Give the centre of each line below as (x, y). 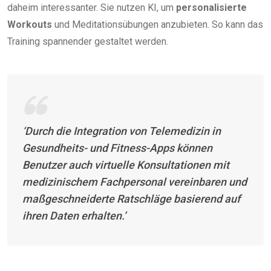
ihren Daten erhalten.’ (74, 215)
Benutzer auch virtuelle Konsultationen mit (126, 165)
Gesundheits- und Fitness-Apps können (117, 148)
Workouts (30, 24)
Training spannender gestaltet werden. (88, 41)
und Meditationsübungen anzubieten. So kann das (158, 24)
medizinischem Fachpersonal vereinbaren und (135, 181)
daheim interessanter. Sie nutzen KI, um (92, 7)
